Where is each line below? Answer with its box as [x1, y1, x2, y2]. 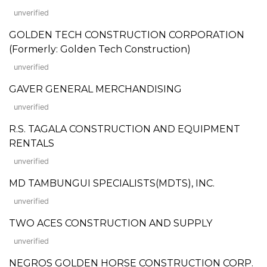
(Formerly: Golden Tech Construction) [9, 43, 191, 55]
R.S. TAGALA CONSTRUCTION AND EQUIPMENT [9, 123, 240, 135]
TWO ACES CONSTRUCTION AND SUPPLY [9, 217, 212, 229]
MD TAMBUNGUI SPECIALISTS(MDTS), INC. [9, 177, 215, 189]
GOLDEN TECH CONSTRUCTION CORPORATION [9, 29, 244, 41]
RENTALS [9, 137, 54, 149]
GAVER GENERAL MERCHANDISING [9, 83, 182, 95]
